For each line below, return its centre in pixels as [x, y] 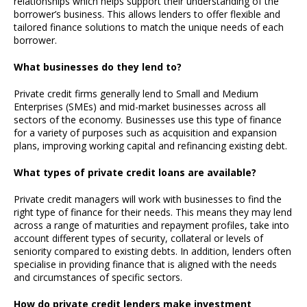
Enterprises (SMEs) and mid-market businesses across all [140, 107]
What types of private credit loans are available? [135, 172]
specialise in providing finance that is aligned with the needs [145, 264]
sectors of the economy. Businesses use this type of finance [148, 120]
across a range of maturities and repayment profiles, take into [151, 225]
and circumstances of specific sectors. [98, 277]
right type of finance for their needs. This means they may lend [153, 212]
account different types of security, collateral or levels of [138, 238]
